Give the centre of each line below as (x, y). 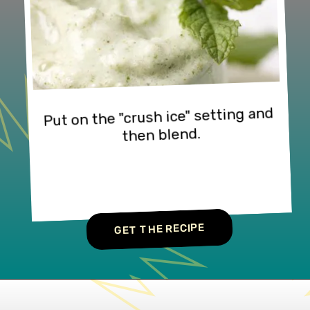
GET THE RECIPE (159, 228)
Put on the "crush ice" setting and (158, 117)
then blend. (161, 135)
